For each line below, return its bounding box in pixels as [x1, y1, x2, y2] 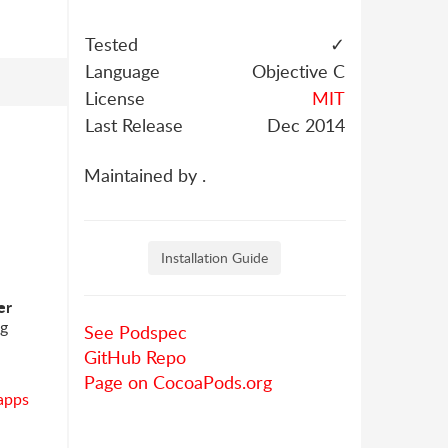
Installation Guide [161, 248, 269, 267]
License [84, 86, 145, 110]
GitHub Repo [83, 345, 186, 369]
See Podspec [83, 320, 187, 344]
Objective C [251, 59, 345, 83]
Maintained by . [83, 163, 206, 187]
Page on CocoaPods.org [83, 370, 272, 394]
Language [84, 59, 160, 83]
